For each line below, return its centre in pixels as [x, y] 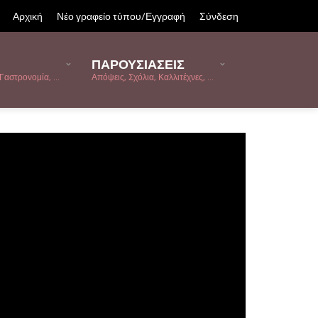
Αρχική [28, 16]
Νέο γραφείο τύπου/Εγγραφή [121, 16]
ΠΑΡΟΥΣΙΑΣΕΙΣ [138, 64]
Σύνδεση [219, 16]
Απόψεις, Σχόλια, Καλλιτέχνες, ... [153, 77]
